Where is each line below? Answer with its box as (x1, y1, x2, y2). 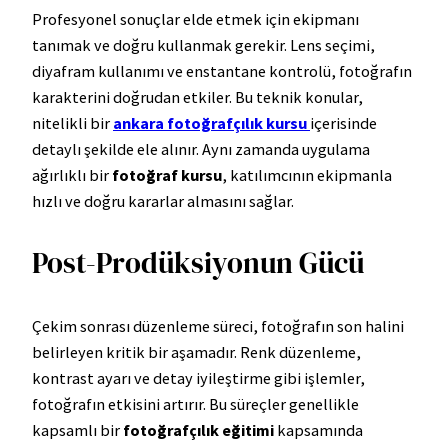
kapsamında (274, 419, 363, 440)
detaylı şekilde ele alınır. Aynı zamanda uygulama (32, 139, 370, 160)
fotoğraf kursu (112, 165, 222, 186)
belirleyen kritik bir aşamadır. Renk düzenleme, (32, 341, 361, 362)
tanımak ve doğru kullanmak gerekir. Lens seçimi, (32, 35, 375, 56)
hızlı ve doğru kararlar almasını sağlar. (32, 191, 294, 212)
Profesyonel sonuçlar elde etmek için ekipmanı (32, 9, 359, 30)
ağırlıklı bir (32, 165, 112, 186)
